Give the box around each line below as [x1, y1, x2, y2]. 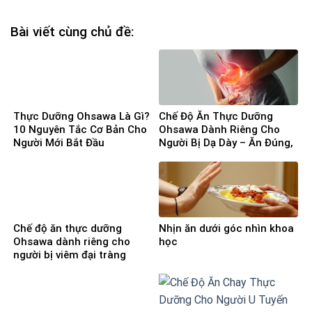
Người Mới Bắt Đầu [13, 136, 104, 149]
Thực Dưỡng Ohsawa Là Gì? [13, 109, 150, 123]
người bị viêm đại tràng [13, 248, 126, 261]
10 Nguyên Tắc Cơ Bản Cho [13, 123, 147, 136]
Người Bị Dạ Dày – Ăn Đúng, [159, 136, 293, 149]
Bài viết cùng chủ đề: [10, 24, 134, 40]
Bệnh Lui [159, 149, 201, 162]
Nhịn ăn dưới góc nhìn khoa [159, 221, 294, 235]
